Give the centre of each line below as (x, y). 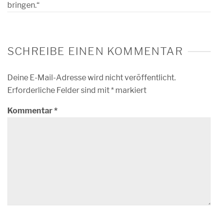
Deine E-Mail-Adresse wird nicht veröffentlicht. (91, 78)
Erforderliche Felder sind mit (59, 90)
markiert (130, 90)
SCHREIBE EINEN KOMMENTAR (95, 51)
